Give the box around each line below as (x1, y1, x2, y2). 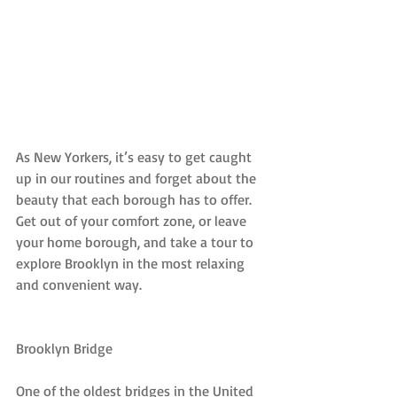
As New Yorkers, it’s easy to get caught (16, 148, 255, 167)
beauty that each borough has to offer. (16, 191, 255, 209)
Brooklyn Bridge (16, 339, 113, 358)
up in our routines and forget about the (16, 169, 260, 188)
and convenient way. (16, 276, 142, 294)
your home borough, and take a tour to (16, 233, 257, 252)
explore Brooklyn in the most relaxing (16, 254, 248, 273)
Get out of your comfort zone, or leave (16, 212, 250, 230)
